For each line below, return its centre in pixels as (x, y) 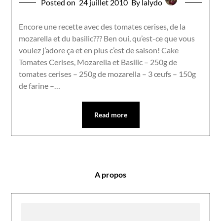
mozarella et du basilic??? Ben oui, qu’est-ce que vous (107, 38)
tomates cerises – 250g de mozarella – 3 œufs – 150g (108, 74)
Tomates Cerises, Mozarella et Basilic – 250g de (98, 62)
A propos (110, 174)
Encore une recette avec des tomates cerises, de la (102, 26)
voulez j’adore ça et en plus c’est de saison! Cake (99, 50)
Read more (110, 114)
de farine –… (40, 85)
